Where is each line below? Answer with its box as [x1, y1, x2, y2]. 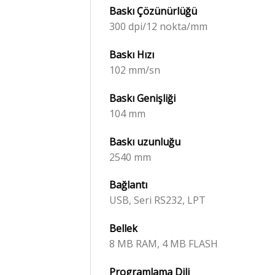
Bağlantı [109, 178, 147, 192]
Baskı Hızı [109, 47, 154, 61]
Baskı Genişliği [109, 91, 176, 105]
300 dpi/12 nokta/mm [109, 20, 207, 34]
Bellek [109, 222, 137, 236]
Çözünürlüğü [137, 4, 197, 18]
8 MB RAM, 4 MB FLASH [109, 237, 218, 251]
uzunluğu [137, 134, 180, 149]
